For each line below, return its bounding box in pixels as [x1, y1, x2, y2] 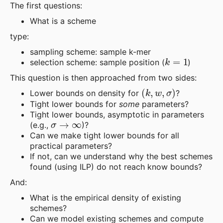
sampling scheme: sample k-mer [30, 46, 151, 57]
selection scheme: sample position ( [30, 57, 165, 67]
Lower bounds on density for [30, 88, 141, 98]
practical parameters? [30, 140, 112, 151]
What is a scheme [30, 15, 96, 26]
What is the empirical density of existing [30, 192, 181, 203]
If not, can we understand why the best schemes [30, 151, 213, 161]
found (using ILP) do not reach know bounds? [30, 161, 202, 172]
